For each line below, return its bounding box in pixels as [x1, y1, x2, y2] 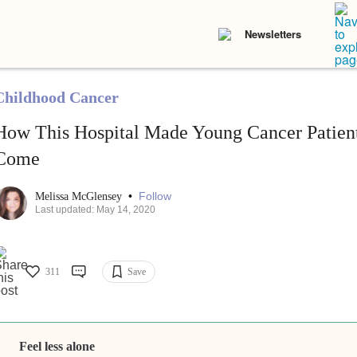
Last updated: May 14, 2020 [34, 204, 155, 216]
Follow [138, 190, 171, 203]
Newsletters [245, 26, 301, 41]
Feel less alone [19, 339, 96, 354]
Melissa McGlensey [34, 190, 125, 203]
